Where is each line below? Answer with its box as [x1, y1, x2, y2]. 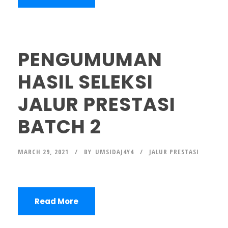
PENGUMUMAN [18, 46, 162, 73]
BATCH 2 [18, 113, 101, 140]
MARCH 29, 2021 [18, 147, 69, 156]
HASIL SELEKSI [18, 69, 153, 95]
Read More [35, 196, 78, 207]
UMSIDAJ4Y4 [95, 147, 134, 156]
